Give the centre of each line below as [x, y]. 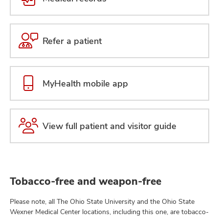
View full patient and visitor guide [109, 126]
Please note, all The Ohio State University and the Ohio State [102, 201]
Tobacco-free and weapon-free [86, 181]
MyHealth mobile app [85, 83]
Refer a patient [72, 41]
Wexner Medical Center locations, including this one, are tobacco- [109, 211]
